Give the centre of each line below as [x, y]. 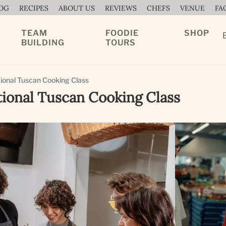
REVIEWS [121, 8]
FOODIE [122, 33]
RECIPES [34, 8]
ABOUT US [77, 8]
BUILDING [43, 43]
